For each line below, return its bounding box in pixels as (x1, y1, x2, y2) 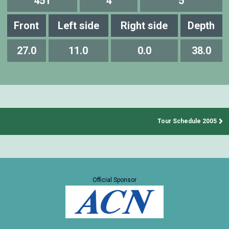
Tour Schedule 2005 (157, 117, 217, 125)
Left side (57, 19, 99, 32)
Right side (121, 19, 168, 32)
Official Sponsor (93, 176, 136, 184)
